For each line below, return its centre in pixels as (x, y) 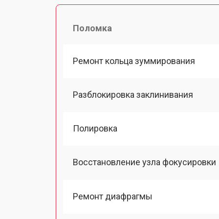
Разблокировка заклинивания (133, 94)
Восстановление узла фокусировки (144, 162)
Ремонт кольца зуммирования (134, 61)
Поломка (92, 28)
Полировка (95, 128)
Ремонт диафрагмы (113, 196)
